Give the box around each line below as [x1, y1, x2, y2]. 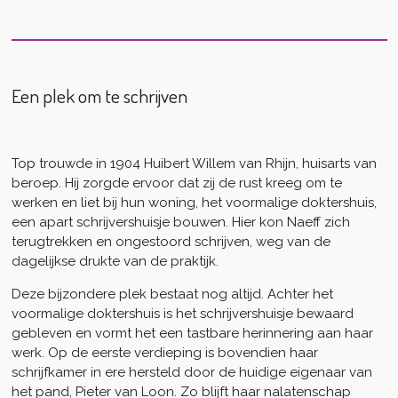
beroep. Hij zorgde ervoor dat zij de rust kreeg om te [11, 174, 342, 191]
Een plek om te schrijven [11, 83, 187, 107]
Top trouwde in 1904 [11, 155, 144, 171]
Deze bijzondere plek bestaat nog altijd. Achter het [11, 285, 333, 302]
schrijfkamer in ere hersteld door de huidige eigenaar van [11, 363, 372, 380]
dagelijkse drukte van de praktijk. [11, 252, 219, 269]
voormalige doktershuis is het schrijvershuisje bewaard [11, 305, 354, 322]
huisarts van [301, 155, 377, 171]
